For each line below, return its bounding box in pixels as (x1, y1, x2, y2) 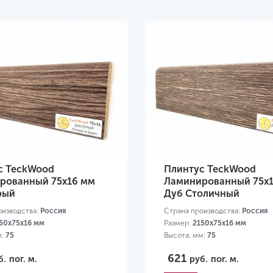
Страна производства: (164, 207, 242, 216)
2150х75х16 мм (193, 219, 246, 228)
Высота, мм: (164, 231, 207, 240)
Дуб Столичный (164, 188, 239, 200)
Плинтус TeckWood (164, 163, 256, 175)
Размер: (164, 219, 193, 228)
